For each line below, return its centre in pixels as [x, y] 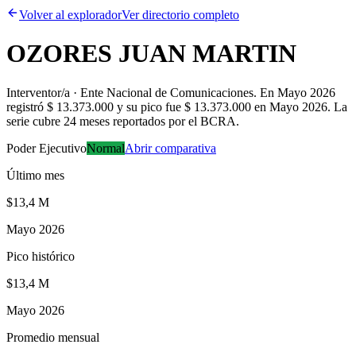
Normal [106, 148]
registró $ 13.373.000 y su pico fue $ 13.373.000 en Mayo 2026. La [177, 106]
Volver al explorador [70, 15]
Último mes [35, 175]
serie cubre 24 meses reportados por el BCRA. [123, 121]
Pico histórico [41, 256]
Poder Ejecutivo [46, 148]
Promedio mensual [53, 337]
